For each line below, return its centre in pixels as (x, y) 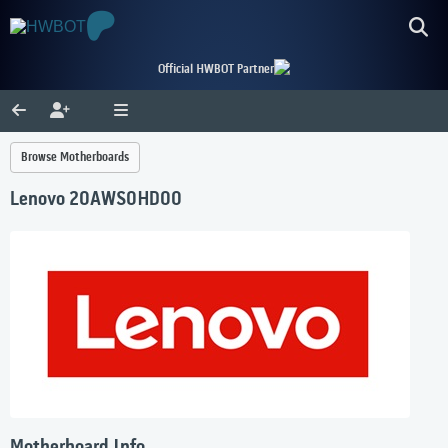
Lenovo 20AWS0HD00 (96, 200)
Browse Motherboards (75, 157)
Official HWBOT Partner (216, 69)
